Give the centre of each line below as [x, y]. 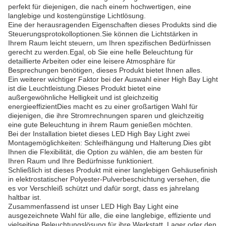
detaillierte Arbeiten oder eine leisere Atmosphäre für [92, 61]
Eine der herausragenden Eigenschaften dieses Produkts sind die [112, 25]
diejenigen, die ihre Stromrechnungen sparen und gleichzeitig [106, 116]
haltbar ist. [25, 197]
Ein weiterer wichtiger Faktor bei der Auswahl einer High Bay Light [113, 79]
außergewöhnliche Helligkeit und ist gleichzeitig [83, 97]
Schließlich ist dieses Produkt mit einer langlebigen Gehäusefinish [113, 170]
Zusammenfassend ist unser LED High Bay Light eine [93, 206]
